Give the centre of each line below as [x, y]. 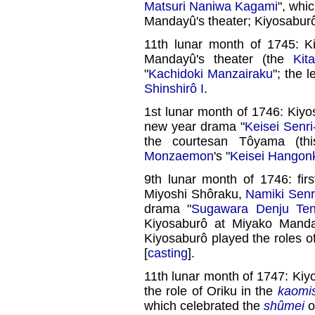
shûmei [284, 306]
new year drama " [194, 127]
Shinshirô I [174, 89]
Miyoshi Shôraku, [195, 194]
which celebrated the [204, 306]
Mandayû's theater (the [219, 59]
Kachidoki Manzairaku [211, 74]
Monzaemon [179, 156]
